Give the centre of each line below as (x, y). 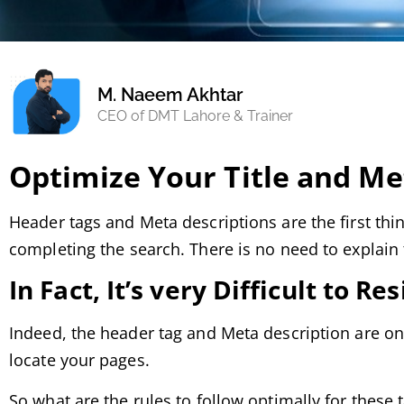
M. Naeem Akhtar (170, 94)
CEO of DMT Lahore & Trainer (196, 115)
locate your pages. (79, 360)
